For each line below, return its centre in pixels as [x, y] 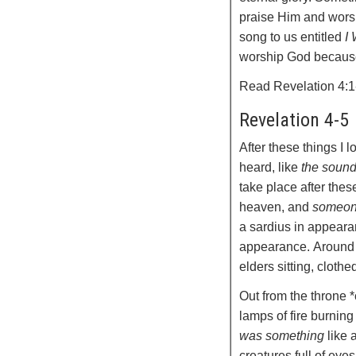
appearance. [275, 247]
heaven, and [276, 207]
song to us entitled [292, 37]
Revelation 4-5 [294, 120]
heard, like [271, 167]
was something [282, 336]
